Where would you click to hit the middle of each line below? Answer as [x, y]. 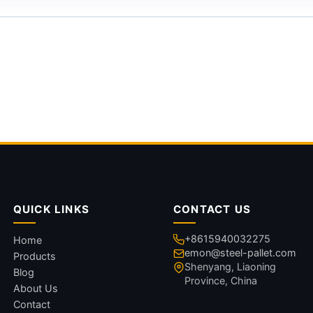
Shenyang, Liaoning [230, 267]
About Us [35, 288]
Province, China [220, 281]
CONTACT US [212, 209]
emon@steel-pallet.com [240, 253]
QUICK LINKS [51, 209]
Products [34, 256]
